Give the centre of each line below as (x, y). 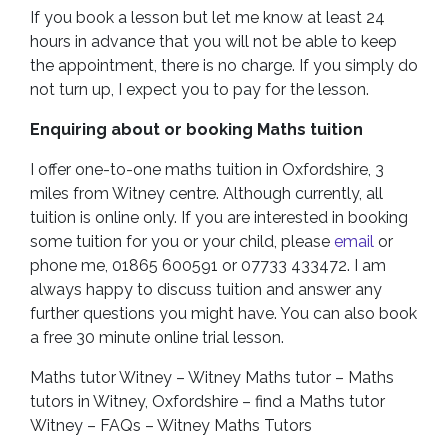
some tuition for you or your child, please (182, 241)
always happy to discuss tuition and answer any (206, 289)
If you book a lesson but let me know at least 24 (207, 17)
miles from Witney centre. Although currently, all (206, 193)
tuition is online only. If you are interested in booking (219, 217)
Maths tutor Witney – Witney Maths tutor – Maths (212, 377)
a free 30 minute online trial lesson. (157, 337)
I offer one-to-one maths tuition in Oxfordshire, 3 (207, 169)
